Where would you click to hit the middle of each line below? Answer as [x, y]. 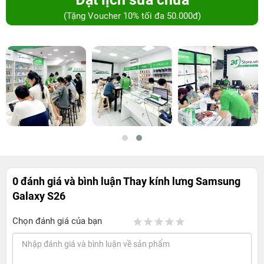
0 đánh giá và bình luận [68, 181]
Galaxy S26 [39, 196]
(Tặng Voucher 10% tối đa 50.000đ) [132, 16]
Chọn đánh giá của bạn [57, 221]
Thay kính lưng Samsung [182, 181]
